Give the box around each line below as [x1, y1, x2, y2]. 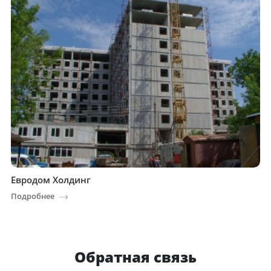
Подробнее [11, 191, 54, 202]
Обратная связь [74, 247, 197, 267]
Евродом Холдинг [11, 174, 91, 186]
